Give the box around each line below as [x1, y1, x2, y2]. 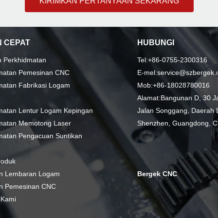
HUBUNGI [137, 38, 174, 47]
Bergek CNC [137, 170, 177, 178]
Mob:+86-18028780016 [137, 81, 210, 89]
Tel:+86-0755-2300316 [137, 56, 207, 64]
